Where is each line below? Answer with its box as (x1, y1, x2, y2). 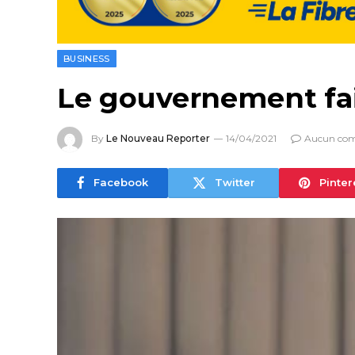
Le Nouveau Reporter (106, 132, 210, 144)
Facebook (94, 176, 148, 189)
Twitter (214, 176, 255, 189)
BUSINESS (63, 52, 110, 64)
